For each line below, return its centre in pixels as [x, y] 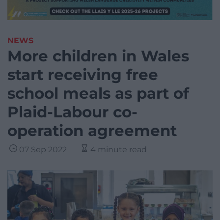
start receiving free [83, 75]
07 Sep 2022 [43, 150]
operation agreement [92, 131]
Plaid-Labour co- [72, 112]
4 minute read [119, 150]
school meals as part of [98, 94]
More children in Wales [98, 56]
